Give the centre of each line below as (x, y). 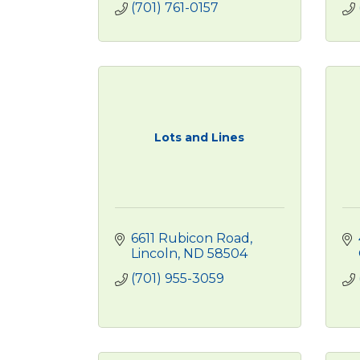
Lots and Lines (200, 137)
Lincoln (154, 254)
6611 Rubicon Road (190, 238)
